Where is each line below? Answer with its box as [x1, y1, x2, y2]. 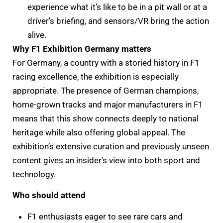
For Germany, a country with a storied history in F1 [12, 57, 200, 68]
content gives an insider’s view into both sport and [12, 155, 200, 165]
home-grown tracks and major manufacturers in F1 [12, 99, 203, 110]
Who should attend [12, 190, 86, 201]
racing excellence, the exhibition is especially [12, 71, 179, 82]
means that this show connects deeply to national [12, 113, 199, 123]
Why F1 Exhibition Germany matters [12, 43, 151, 54]
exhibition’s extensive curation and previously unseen [12, 141, 209, 151]
